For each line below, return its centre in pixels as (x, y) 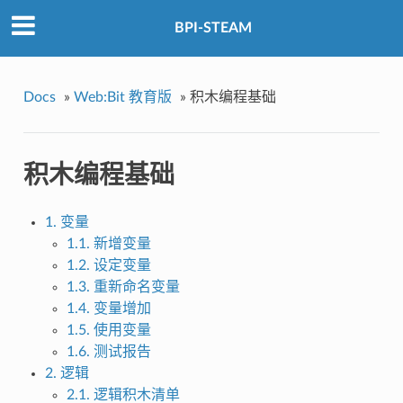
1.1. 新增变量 (108, 244)
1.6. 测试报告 (108, 352)
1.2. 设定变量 (108, 266)
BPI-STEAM (213, 28)
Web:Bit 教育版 (122, 97)
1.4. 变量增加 (108, 309)
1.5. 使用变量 (108, 331)
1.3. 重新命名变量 (123, 287)
